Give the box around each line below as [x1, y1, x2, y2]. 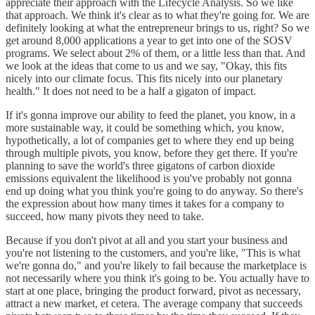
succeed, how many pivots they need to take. [6, 210, 204, 222]
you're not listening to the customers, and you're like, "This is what [6, 246, 300, 259]
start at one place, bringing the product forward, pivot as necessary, [6, 284, 301, 297]
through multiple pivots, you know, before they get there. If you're [6, 146, 297, 159]
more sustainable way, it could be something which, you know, [6, 121, 284, 134]
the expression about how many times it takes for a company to [6, 197, 284, 210]
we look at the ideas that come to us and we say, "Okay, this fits [6, 59, 287, 72]
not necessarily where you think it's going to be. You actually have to [6, 271, 309, 284]
